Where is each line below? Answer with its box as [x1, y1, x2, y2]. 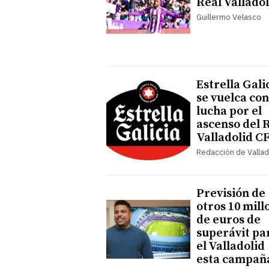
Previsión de [196, 186, 265, 201]
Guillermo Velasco [196, 11, 261, 22]
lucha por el [196, 103, 262, 119]
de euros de [196, 212, 261, 228]
